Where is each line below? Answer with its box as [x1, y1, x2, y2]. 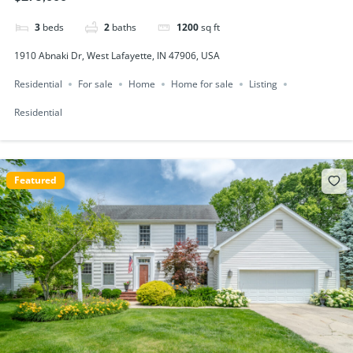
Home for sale [170, 77, 233, 91]
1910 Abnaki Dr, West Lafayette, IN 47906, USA [13, 48, 220, 62]
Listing [248, 77, 277, 91]
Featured [14, 173, 57, 187]
